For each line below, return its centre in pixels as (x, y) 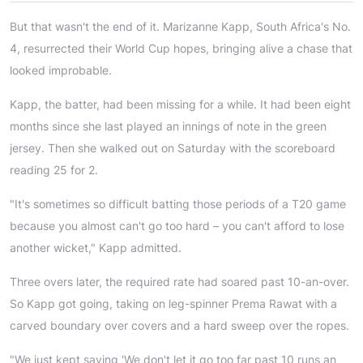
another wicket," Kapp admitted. (96, 247)
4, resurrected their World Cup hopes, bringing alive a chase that (181, 48)
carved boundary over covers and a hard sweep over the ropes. (179, 325)
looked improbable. (61, 70)
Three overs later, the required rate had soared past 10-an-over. (179, 281)
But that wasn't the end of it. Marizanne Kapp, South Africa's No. (180, 26)
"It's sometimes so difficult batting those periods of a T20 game (178, 203)
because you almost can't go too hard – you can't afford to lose (177, 225)
